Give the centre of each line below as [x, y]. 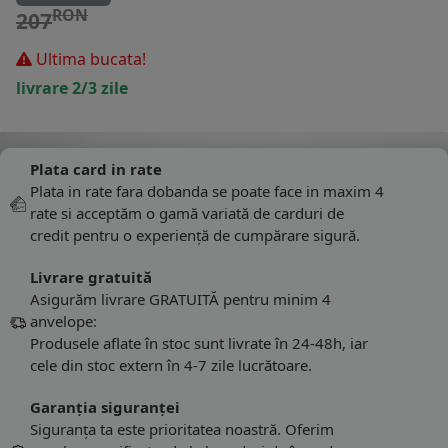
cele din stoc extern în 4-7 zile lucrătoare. [171, 365]
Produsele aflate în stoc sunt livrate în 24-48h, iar [199, 343]
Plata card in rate [96, 169]
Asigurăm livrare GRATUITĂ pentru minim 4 [180, 299]
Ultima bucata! [89, 59]
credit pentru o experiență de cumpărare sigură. [195, 235]
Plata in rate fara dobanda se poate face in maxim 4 [207, 191]
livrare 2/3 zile [76, 88]
